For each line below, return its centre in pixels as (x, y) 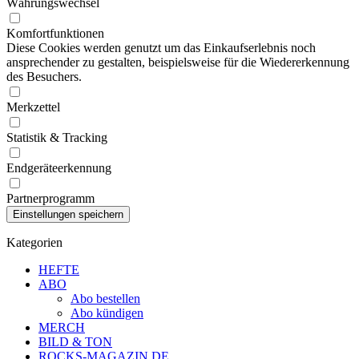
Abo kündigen (107, 313)
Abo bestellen (105, 298)
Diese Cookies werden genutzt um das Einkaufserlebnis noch (161, 48)
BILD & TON (75, 342)
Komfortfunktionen (55, 33)
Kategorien (34, 242)
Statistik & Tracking (57, 137)
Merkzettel (33, 107)
